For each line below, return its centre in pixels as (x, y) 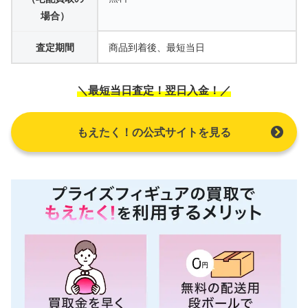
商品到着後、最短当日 (157, 47)
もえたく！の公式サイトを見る (154, 132)
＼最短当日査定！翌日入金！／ (154, 90)
